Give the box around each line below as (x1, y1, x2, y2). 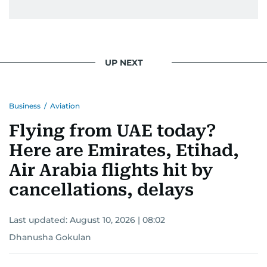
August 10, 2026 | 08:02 (70, 215, 165, 225)
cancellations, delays (9, 180, 194, 200)
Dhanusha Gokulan (9, 232, 91, 243)
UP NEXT (105, 57, 143, 68)
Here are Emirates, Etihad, (9, 141, 239, 160)
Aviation (50, 101, 80, 110)
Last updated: (9, 215, 70, 225)
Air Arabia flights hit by (9, 160, 213, 180)
